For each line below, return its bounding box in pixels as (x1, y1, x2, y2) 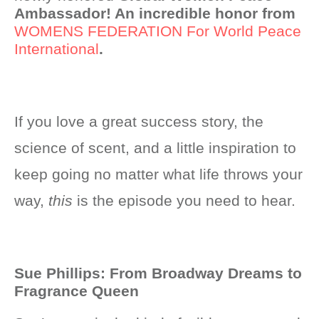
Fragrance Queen (14, 282, 139, 300)
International (14, 40, 99, 58)
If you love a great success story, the (14, 113, 263, 130)
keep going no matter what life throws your (14, 165, 303, 183)
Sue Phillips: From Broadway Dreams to (14, 264, 302, 282)
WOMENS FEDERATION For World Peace (14, 22, 301, 40)
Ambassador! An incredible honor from (14, 4, 296, 22)
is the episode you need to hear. (73, 192, 296, 209)
